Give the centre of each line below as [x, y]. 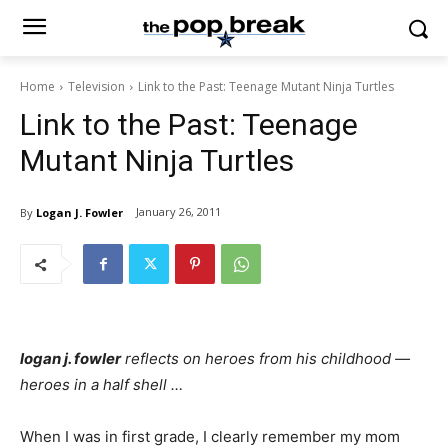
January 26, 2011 [178, 212]
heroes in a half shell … [101, 384]
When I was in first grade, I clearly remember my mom [210, 436]
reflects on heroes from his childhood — [265, 358]
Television [96, 86]
